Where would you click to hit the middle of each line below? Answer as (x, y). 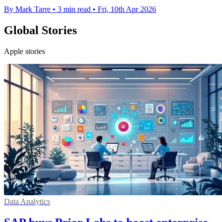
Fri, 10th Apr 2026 (127, 9)
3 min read (74, 9)
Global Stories (40, 30)
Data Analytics (27, 201)
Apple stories (25, 51)
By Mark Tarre (27, 9)
